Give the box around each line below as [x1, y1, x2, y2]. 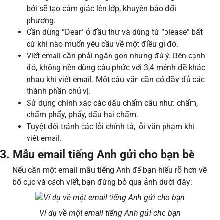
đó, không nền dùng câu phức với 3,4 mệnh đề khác [27, 63, 205, 73]
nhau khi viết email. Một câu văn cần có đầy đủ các [27, 75, 205, 84]
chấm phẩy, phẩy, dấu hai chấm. [27, 110, 140, 120]
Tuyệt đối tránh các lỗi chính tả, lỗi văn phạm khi [27, 122, 194, 132]
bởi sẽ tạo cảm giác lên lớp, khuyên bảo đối [27, 4, 176, 14]
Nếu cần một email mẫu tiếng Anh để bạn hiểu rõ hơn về [12, 165, 207, 175]
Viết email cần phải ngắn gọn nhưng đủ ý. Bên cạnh [27, 51, 205, 61]
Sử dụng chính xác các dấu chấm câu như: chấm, [27, 98, 198, 108]
